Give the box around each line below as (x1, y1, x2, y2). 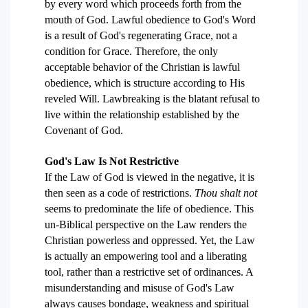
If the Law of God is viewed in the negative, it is (45, 171, 254, 183)
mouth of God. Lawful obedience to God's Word (45, 14, 256, 25)
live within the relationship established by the (45, 109, 239, 120)
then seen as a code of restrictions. (45, 187, 195, 199)
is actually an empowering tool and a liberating (45, 250, 247, 262)
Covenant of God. (45, 124, 123, 136)
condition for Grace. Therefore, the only (45, 45, 218, 57)
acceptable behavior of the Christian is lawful (45, 61, 240, 73)
